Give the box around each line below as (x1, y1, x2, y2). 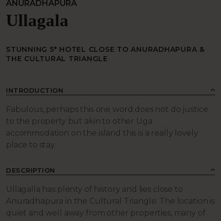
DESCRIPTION (6, 166, 55, 175)
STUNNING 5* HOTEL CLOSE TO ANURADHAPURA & (6, 45, 205, 54)
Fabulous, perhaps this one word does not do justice (6, 105, 208, 114)
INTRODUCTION (6, 86, 63, 95)
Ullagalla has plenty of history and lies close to (6, 184, 183, 194)
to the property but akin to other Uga (6, 116, 152, 126)
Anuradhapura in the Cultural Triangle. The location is (6, 196, 215, 206)
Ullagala (6, 11, 69, 31)
